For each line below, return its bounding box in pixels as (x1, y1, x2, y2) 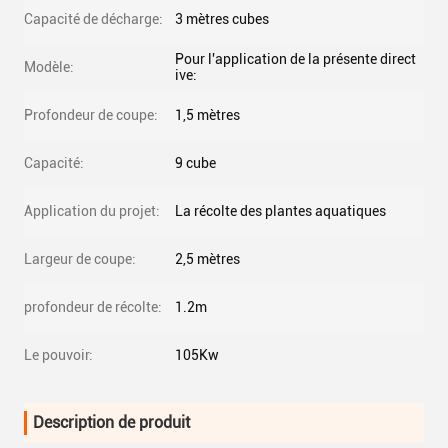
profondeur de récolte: (24, 299, 162, 315)
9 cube (175, 155, 216, 171)
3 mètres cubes (175, 11, 269, 27)
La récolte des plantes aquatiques (175, 203, 386, 219)
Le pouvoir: (24, 347, 93, 363)
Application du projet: (24, 203, 160, 219)
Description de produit (33, 413, 190, 432)
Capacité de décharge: (24, 11, 163, 27)
